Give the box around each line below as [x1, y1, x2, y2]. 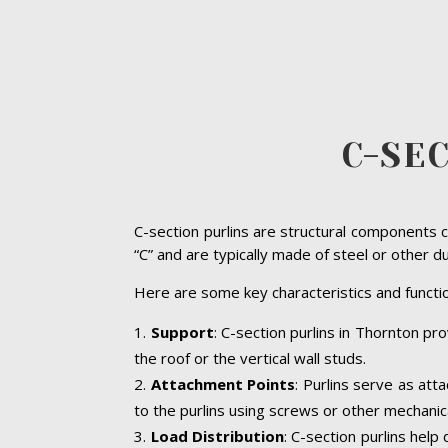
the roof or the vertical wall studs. [134, 348, 367, 369]
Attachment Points [150, 374, 296, 395]
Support [150, 322, 214, 343]
